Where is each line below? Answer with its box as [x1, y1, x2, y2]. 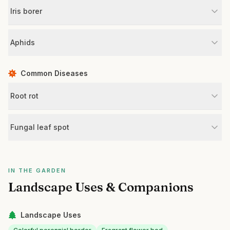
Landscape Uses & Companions [8, 180, 194, 195]
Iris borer [10, 7, 42, 15]
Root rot [10, 91, 39, 100]
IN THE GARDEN [8, 167, 66, 174]
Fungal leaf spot [10, 123, 69, 131]
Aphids [10, 38, 35, 47]
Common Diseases [21, 69, 88, 78]
